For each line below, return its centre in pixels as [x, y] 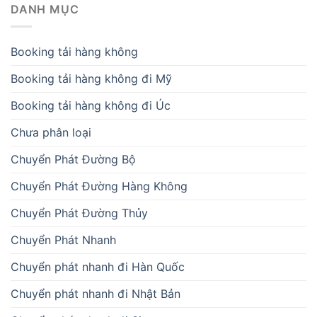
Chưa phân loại [51, 133]
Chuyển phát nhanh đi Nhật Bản [96, 294]
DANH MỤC [45, 9]
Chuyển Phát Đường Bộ [73, 160]
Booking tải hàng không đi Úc [91, 106]
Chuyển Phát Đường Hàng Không [99, 186]
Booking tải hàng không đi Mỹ [91, 79]
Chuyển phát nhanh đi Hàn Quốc [98, 267]
